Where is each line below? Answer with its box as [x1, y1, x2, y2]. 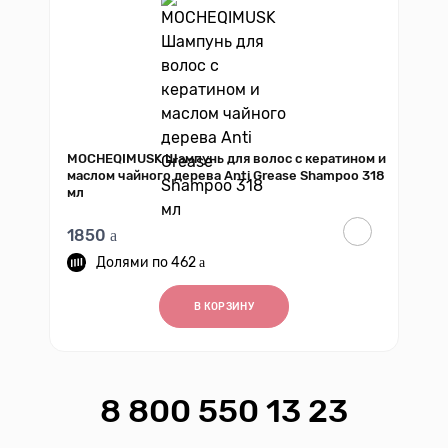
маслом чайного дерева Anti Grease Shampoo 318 [67, 168, 385, 183]
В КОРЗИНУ [194, 301, 254, 313]
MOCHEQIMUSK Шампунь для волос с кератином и [67, 151, 386, 166]
